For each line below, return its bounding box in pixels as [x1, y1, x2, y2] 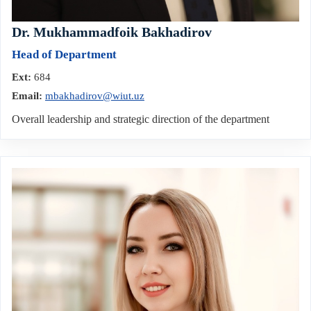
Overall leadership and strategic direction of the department [12, 112, 269, 125]
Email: [12, 90, 42, 101]
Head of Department [12, 47, 117, 61]
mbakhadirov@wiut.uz [45, 90, 144, 101]
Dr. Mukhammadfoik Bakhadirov [12, 24, 212, 40]
